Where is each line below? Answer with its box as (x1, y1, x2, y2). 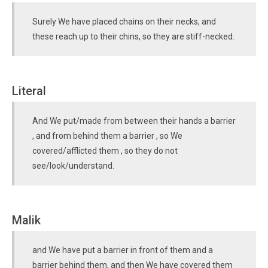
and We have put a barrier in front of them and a (32, 245, 213, 255)
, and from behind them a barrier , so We (32, 131, 182, 141)
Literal (12, 84, 46, 98)
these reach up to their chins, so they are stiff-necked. (32, 32, 234, 41)
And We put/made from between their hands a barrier (32, 116, 236, 126)
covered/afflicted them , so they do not (32, 146, 178, 156)
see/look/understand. (32, 161, 114, 170)
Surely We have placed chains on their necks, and (32, 17, 216, 26)
